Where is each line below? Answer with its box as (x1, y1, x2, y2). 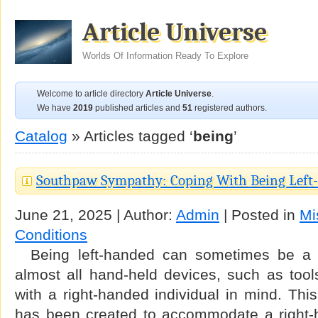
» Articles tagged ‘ (67, 128, 193, 144)
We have (37, 103, 73, 113)
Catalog (15, 128, 67, 144)
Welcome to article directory (37, 89, 146, 99)
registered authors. (192, 103, 267, 113)
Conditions (15, 226, 87, 243)
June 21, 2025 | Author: (15, 207, 176, 223)
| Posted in (219, 207, 300, 223)
